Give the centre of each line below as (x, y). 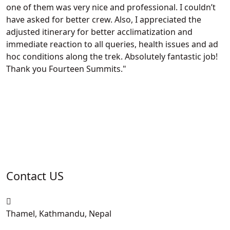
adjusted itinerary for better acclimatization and (99, 32)
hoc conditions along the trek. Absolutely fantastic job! (112, 56)
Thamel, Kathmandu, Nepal (59, 213)
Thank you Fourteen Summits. (64, 69)
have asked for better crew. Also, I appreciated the (104, 19)
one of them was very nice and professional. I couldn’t (111, 7)
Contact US (35, 176)
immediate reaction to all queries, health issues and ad (112, 44)
